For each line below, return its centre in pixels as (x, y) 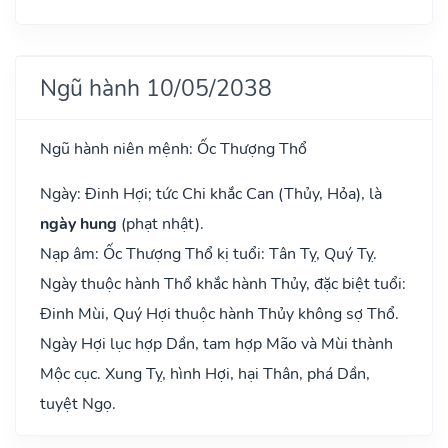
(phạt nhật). (160, 223)
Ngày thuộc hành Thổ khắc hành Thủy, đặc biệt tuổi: (223, 283)
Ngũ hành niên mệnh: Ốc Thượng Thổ (173, 148)
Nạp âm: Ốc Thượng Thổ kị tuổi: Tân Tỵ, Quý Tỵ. (208, 253)
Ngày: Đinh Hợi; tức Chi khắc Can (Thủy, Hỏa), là (211, 193)
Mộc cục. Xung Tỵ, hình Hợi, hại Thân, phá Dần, (205, 373)
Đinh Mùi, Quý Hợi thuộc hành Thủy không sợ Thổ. (219, 313)
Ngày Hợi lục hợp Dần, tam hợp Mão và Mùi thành (216, 343)
